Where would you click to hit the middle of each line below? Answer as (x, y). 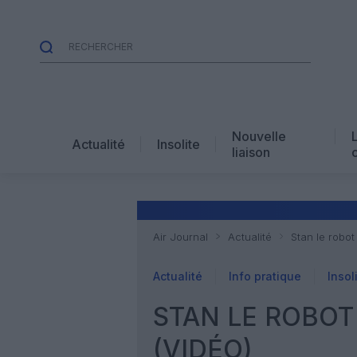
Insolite (178, 144)
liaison (251, 152)
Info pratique (265, 276)
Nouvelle (259, 136)
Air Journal (180, 237)
